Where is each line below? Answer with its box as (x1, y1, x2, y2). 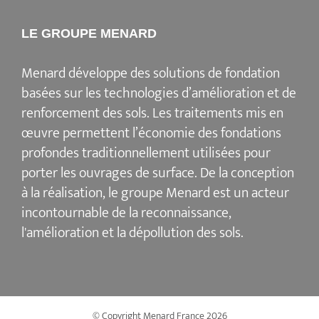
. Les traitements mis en (147, 101, 283, 126)
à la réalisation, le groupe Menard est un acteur (21, 181, 289, 206)
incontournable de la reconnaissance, (21, 201, 231, 226)
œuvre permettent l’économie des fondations (21, 121, 281, 146)
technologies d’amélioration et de (104, 81, 296, 106)
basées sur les (21, 81, 104, 106)
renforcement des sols (21, 101, 147, 126)
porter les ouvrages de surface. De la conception (21, 161, 294, 186)
